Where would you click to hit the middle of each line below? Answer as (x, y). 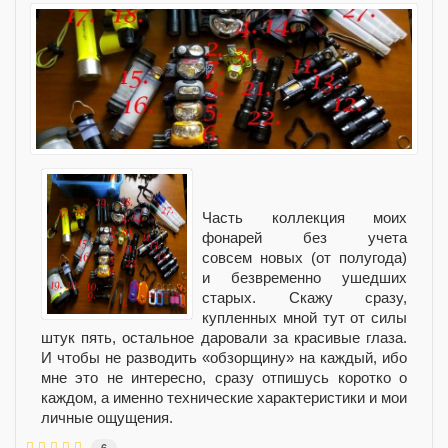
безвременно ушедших (319, 277)
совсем (231, 257)
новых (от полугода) (333, 257)
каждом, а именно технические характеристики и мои (224, 397)
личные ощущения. (107, 417)
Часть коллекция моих (304, 217)
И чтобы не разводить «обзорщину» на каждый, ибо (224, 357)
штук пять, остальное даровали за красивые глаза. (224, 337)
